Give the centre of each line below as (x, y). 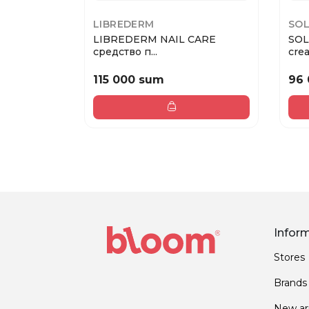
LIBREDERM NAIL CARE (154, 40)
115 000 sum (129, 79)
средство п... (125, 52)
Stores (289, 257)
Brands (290, 282)
